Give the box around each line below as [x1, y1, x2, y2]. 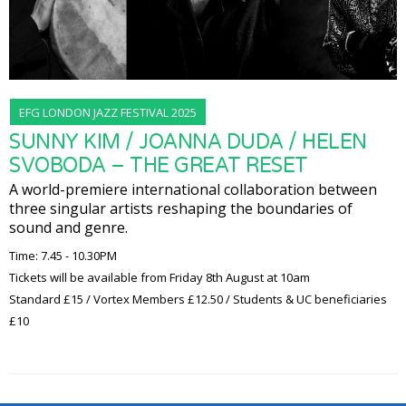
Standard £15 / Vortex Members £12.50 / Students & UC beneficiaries [9, 290, 387, 307]
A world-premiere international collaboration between [9, 179, 377, 199]
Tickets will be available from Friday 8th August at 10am [9, 268, 310, 285]
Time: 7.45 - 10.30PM [9, 246, 117, 264]
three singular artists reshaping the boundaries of [9, 198, 353, 218]
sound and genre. [9, 217, 128, 237]
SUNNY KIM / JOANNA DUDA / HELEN [9, 129, 367, 155]
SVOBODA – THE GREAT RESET [9, 151, 308, 179]
